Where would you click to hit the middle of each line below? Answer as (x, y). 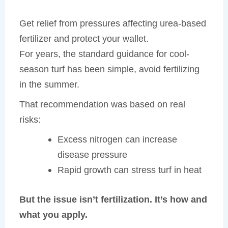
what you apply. (54, 214)
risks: (30, 120)
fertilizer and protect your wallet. (84, 38)
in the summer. (50, 84)
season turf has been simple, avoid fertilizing (110, 69)
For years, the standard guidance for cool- (105, 53)
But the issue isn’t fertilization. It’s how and (113, 199)
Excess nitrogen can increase (117, 139)
